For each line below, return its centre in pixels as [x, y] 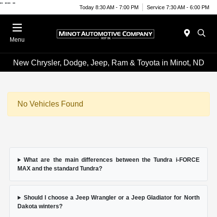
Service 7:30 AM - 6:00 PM [178, 7]
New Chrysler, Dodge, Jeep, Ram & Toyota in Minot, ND [108, 62]
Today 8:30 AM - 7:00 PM [109, 7]
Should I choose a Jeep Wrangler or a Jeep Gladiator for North [112, 198]
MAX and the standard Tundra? [60, 169]
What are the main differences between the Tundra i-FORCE [112, 160]
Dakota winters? [40, 207]
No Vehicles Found [50, 104]
